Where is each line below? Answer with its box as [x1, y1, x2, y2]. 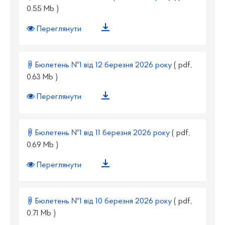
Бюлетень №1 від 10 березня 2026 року [33, 197, 174, 205]
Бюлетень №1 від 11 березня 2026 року [33, 129, 172, 138]
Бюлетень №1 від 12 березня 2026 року [33, 61, 174, 69]
